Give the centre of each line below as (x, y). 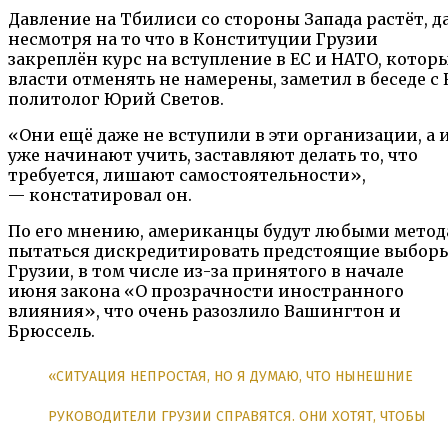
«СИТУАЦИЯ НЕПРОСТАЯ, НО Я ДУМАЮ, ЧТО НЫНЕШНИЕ (230, 377)
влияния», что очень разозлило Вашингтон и (204, 311)
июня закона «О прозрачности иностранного (206, 291)
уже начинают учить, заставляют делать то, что (213, 155)
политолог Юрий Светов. (116, 99)
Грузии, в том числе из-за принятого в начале (206, 271)
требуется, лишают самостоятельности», (187, 175)
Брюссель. (51, 331)
